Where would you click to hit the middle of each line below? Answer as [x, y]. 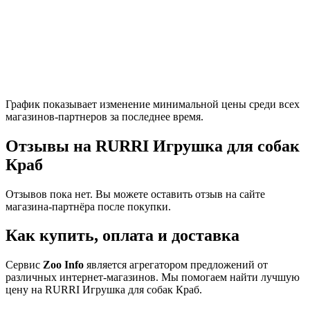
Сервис [24, 265]
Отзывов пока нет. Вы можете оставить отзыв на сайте [135, 194]
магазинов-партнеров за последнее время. [104, 116]
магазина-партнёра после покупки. [88, 206]
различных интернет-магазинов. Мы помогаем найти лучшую [153, 277]
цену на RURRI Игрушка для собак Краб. [104, 290]
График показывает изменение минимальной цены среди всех [153, 104]
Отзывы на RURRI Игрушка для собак [153, 146]
